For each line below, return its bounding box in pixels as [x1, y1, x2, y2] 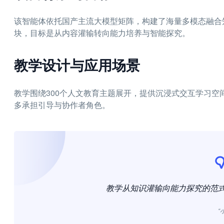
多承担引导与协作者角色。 [14, 99, 110, 110]
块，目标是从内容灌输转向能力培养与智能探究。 [14, 27, 190, 38]
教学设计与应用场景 [14, 54, 140, 75]
